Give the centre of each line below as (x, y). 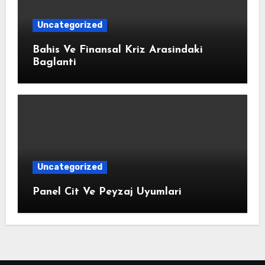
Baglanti (54, 63)
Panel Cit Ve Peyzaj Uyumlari (107, 192)
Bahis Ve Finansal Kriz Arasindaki (117, 50)
